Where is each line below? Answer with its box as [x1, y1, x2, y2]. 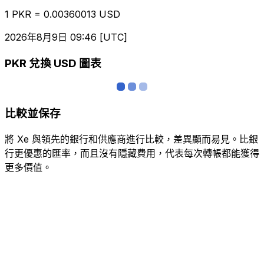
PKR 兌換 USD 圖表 [5, 57, 101, 71]
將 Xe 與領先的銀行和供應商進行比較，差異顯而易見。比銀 [5, 133, 258, 145]
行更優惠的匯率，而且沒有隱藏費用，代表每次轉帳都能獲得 [5, 147, 259, 159]
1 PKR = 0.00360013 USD [5, 8, 120, 20]
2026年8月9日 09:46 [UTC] [5, 31, 127, 43]
